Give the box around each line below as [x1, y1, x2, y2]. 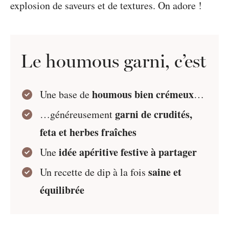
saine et [148, 165, 182, 179]
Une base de [40, 87, 93, 101]
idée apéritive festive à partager [59, 145, 197, 159]
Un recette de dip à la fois [40, 165, 149, 179]
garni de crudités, [115, 107, 193, 122]
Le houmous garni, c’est [20, 50, 206, 72]
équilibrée [40, 182, 85, 197]
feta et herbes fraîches [40, 125, 137, 140]
